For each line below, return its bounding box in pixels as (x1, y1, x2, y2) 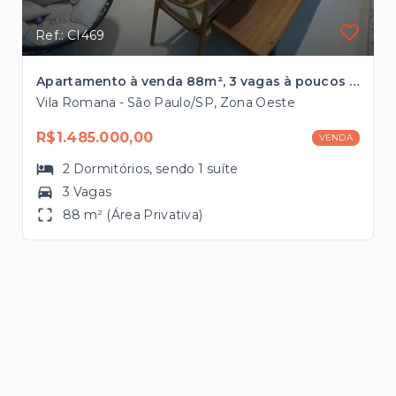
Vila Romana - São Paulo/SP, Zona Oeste (36, 94, 295, 110)
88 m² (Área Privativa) (63, 206, 203, 223)
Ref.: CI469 (35, 27, 105, 43)
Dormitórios (72, 160, 150, 177)
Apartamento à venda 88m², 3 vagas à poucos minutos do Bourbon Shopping (348, 72, 360, 89)
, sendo (149, 160, 199, 177)
